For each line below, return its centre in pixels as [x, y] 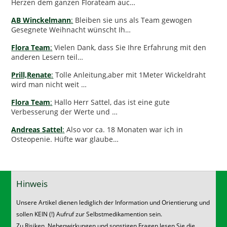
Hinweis [32, 183]
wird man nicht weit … [49, 85]
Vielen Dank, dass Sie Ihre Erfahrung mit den [129, 48]
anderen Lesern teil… [47, 57]
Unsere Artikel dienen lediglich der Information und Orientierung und [113, 202]
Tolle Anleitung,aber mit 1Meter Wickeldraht [130, 75]
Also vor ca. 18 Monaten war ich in [124, 130]
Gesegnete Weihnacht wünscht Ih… [71, 30]
